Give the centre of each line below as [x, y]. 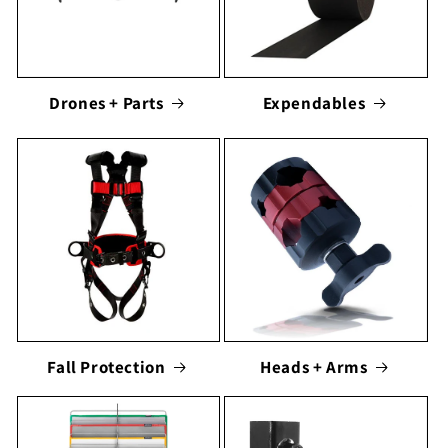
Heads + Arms [314, 366]
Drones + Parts [106, 102]
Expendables [314, 102]
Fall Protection [106, 366]
